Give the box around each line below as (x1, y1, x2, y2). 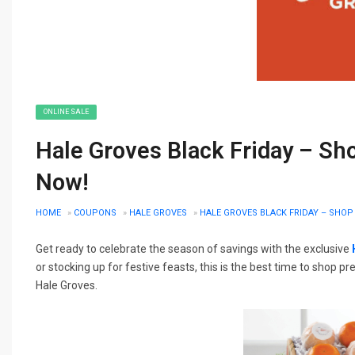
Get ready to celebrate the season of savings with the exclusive (36, 242, 352, 255)
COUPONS (74, 207, 116, 218)
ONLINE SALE (44, 107, 89, 116)
